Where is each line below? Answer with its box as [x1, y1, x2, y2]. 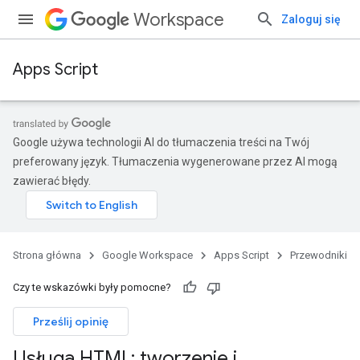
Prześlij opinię [33, 314, 108, 329]
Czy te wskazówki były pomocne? [13, 281, 171, 293]
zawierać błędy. [13, 174, 91, 187]
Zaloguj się [281, 13, 341, 26]
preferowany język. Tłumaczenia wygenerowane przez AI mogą [13, 155, 337, 168]
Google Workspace [102, 249, 193, 261]
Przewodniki [290, 249, 347, 261]
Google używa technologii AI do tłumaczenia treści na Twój [13, 136, 309, 149]
